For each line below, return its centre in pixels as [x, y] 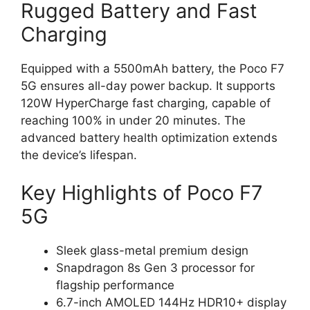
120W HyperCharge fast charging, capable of [146, 103]
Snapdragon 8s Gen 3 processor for [155, 268]
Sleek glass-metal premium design [152, 251]
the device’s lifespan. [79, 155]
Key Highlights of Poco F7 [142, 193]
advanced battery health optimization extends [149, 137]
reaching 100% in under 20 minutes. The [133, 120]
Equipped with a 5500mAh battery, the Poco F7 [153, 68]
